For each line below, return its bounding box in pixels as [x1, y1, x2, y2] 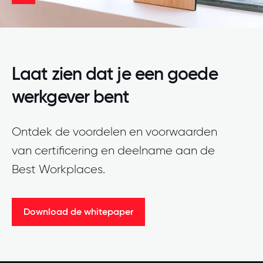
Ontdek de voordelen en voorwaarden [12, 124, 217, 139]
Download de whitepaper [23, 205, 133, 217]
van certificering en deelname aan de [12, 143, 215, 157]
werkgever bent [12, 86, 129, 107]
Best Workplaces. [12, 162, 105, 176]
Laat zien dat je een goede [12, 63, 218, 85]
